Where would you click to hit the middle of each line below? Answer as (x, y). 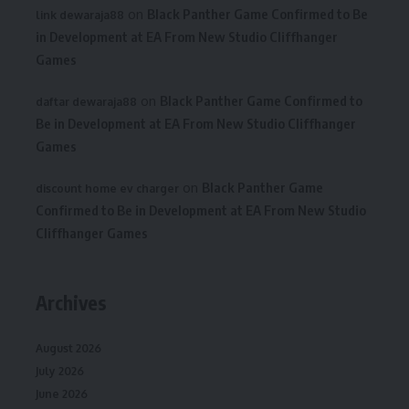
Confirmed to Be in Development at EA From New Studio (201, 210)
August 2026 (68, 348)
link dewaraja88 (80, 16)
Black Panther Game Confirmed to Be (257, 14)
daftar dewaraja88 (86, 102)
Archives (71, 303)
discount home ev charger (107, 189)
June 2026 (62, 393)
